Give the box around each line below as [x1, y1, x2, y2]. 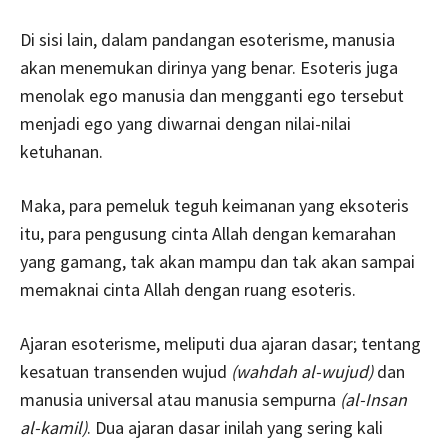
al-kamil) [20, 415, 87, 439]
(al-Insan [340, 387, 407, 411]
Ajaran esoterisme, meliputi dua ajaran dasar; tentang [20, 331, 421, 355]
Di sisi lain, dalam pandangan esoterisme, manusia [20, 27, 395, 51]
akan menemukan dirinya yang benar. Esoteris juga [20, 55, 398, 79]
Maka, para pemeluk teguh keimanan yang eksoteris [20, 193, 409, 217]
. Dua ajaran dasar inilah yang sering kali [87, 415, 383, 439]
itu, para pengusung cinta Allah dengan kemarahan [20, 221, 396, 245]
